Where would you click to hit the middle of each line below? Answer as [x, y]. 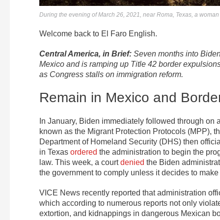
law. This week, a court [80, 163]
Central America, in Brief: [86, 54]
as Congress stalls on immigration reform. [111, 75]
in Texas [55, 152]
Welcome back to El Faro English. [98, 34]
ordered [84, 152]
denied [132, 163]
